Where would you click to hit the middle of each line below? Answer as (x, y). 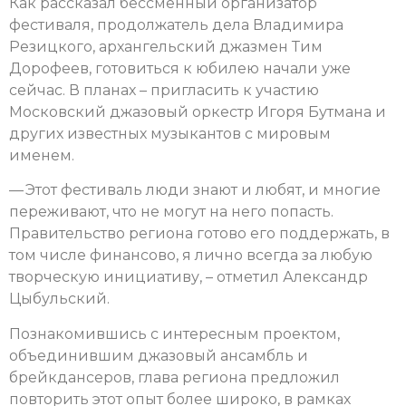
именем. (42, 155)
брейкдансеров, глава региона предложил (174, 377)
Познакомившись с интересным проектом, (174, 333)
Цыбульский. (59, 299)
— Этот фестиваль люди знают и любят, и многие (195, 190)
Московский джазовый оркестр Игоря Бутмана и (198, 111)
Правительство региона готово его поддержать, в (199, 234)
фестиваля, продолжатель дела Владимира (176, 24)
